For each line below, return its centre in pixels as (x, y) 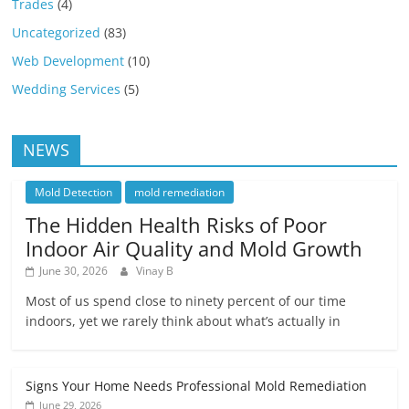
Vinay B (155, 270)
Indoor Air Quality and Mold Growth (194, 248)
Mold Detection (74, 192)
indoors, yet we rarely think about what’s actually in (184, 320)
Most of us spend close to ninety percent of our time (186, 300)
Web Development (68, 60)
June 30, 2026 (74, 270)
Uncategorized (57, 32)
